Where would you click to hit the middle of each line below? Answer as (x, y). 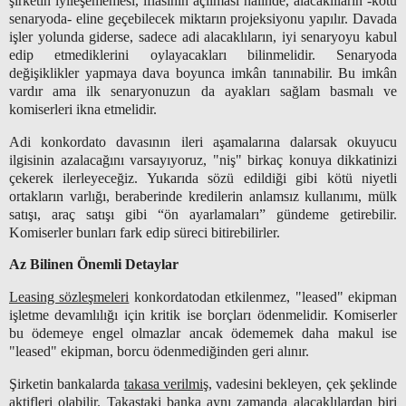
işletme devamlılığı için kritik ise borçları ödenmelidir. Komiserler (203, 315)
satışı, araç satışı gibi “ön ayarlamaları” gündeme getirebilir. (203, 214)
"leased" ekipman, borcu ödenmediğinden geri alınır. (159, 352)
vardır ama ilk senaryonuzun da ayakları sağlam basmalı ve (203, 91)
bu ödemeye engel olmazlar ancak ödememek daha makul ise (203, 333)
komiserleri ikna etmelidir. (83, 109)
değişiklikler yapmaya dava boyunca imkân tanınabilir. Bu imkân (203, 72)
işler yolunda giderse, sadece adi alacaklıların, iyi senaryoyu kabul (203, 36)
